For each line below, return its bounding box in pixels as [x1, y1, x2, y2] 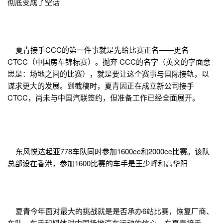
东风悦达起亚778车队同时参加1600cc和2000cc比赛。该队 [7, 146, 210, 157]
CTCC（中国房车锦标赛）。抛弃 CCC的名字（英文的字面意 [7, 56, 211, 67]
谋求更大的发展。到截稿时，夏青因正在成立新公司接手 [7, 80, 194, 91]
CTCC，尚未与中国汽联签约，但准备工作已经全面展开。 [7, 92, 200, 103]
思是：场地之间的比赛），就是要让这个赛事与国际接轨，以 [7, 68, 209, 79]
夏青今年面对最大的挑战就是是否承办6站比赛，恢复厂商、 [7, 206, 214, 217]
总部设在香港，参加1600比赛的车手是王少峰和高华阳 [7, 158, 188, 169]
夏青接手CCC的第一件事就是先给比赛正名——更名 [7, 44, 189, 55]
